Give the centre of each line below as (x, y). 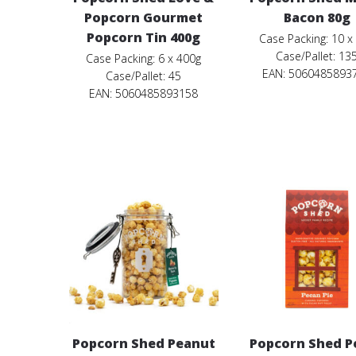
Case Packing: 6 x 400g (144, 58)
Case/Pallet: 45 (144, 75)
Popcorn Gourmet (144, 17)
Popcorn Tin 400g (144, 37)
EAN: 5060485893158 (144, 93)
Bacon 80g (317, 17)
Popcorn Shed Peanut (143, 344)
